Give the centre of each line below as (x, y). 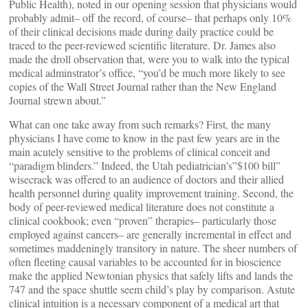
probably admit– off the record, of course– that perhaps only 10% (150, 18)
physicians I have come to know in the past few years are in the (144, 138)
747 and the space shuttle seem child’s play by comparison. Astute (152, 289)
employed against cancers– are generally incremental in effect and (150, 234)
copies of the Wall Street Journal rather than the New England (143, 87)
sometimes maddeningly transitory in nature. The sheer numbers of (153, 248)
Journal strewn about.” (57, 100)
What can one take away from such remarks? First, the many (140, 124)
